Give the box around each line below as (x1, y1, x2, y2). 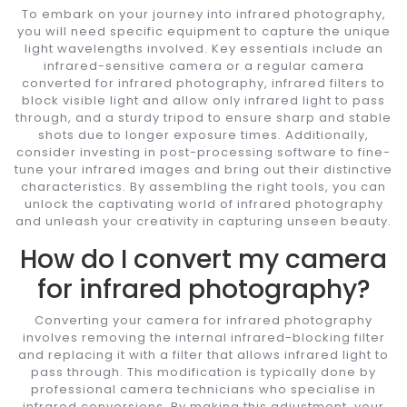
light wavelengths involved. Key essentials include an (24, 39, 383, 57)
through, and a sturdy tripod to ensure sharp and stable (15, 108, 392, 126)
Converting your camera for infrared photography (35, 311, 372, 329)
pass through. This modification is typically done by (31, 362, 376, 381)
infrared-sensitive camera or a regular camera (43, 56, 364, 74)
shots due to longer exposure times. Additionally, (38, 125, 369, 144)
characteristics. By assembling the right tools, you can (21, 177, 386, 195)
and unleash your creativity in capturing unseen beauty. (15, 212, 392, 230)
